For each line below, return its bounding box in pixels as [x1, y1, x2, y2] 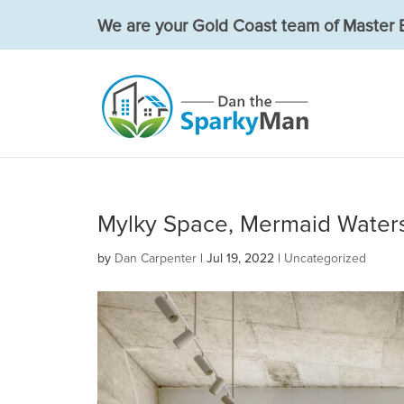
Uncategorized [283, 251, 366, 266]
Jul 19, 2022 [206, 251, 274, 266]
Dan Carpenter [114, 251, 197, 266]
